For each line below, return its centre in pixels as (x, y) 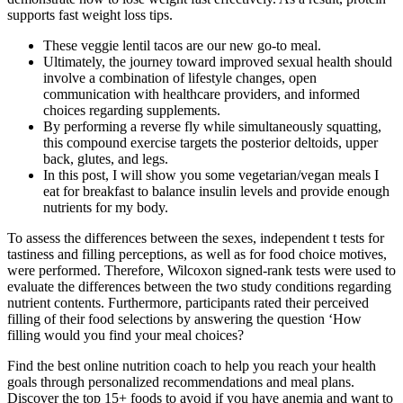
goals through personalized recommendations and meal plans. (181, 382)
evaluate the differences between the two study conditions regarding (199, 287)
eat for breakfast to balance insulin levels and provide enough (216, 192)
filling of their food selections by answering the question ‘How (184, 319)
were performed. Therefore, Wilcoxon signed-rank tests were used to (201, 271)
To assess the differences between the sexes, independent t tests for (196, 238)
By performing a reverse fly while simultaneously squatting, (212, 127)
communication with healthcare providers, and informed (201, 94)
